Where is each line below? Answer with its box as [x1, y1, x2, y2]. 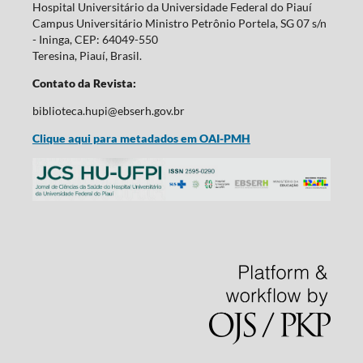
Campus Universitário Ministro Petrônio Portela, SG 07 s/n [32, 15, 327, 30]
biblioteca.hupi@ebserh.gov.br [32, 103, 185, 117]
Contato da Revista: [32, 75, 136, 90]
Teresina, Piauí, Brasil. [32, 48, 142, 62]
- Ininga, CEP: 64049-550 [32, 32, 158, 46]
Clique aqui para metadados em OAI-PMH [32, 130, 250, 145]
